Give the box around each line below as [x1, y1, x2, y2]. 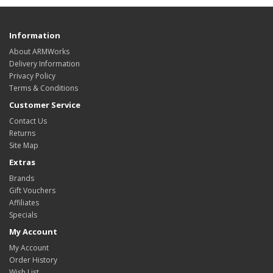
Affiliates [9, 197, 39, 208]
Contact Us [9, 116, 47, 126]
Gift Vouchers [9, 185, 55, 196]
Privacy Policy [9, 71, 55, 81]
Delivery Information [9, 58, 80, 69]
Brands [9, 173, 34, 183]
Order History [9, 255, 57, 265]
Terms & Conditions [9, 83, 78, 93]
